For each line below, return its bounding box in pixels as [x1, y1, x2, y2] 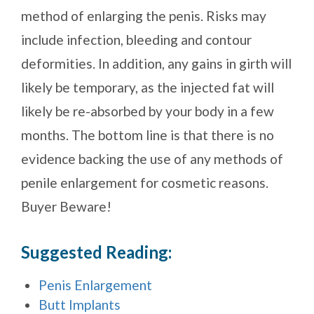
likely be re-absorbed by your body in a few [21, 103, 274, 120]
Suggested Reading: [21, 242, 172, 263]
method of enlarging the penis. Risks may [21, 8, 266, 25]
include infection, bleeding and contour [21, 32, 252, 48]
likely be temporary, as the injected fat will [21, 79, 274, 96]
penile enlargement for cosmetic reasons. [21, 175, 268, 191]
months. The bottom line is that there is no [21, 127, 274, 144]
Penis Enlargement [39, 277, 152, 294]
